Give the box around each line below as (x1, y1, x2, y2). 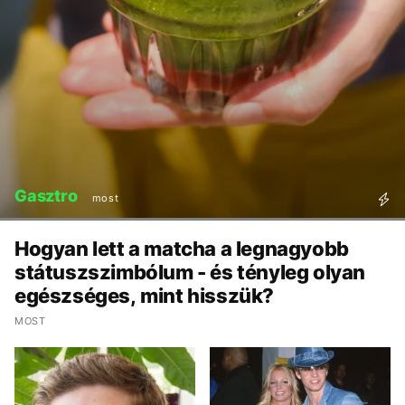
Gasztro (14, 186, 78, 206)
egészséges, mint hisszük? (14, 284, 275, 308)
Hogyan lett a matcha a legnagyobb (14, 237, 349, 261)
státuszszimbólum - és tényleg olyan (14, 260, 366, 285)
